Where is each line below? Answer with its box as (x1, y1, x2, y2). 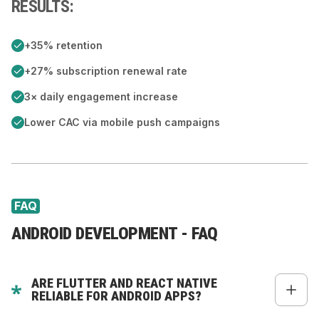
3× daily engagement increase (24, 90, 178, 103)
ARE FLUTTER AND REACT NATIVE (31, 276, 217, 291)
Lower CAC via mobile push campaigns (24, 116, 220, 128)
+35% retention (24, 39, 103, 51)
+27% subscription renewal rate (24, 65, 187, 77)
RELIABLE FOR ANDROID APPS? (31, 288, 202, 303)
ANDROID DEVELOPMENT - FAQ (11, 224, 218, 244)
